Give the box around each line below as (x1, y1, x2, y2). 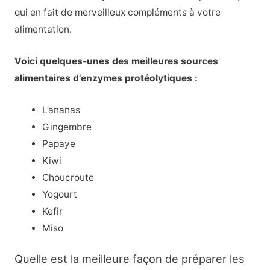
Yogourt (42, 188, 78, 200)
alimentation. (14, 23, 72, 35)
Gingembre (42, 121, 92, 133)
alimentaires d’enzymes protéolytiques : (14, 72, 198, 84)
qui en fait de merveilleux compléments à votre (14, 6, 221, 18)
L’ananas (42, 104, 81, 116)
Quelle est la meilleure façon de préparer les (14, 251, 245, 265)
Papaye (42, 137, 76, 149)
